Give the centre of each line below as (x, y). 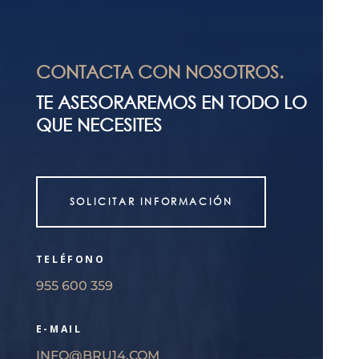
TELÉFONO (71, 260)
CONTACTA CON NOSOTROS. (159, 72)
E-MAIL (59, 329)
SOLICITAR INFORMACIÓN (151, 202)
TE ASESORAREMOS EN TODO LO (171, 103)
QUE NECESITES (99, 125)
